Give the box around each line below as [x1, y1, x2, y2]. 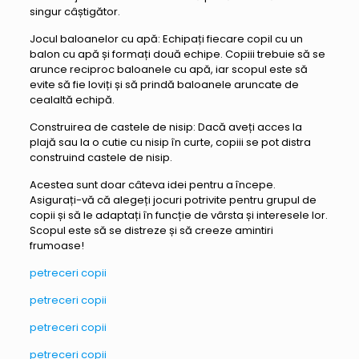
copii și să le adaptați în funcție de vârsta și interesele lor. [29, 208, 328, 223]
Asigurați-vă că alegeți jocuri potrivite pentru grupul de [29, 192, 317, 208]
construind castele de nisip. [29, 150, 172, 165]
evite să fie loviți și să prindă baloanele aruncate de [29, 77, 299, 92]
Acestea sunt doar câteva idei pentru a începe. [29, 177, 276, 192]
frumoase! [29, 238, 84, 253]
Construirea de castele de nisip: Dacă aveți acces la [29, 119, 302, 135]
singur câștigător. [29, 4, 120, 19]
